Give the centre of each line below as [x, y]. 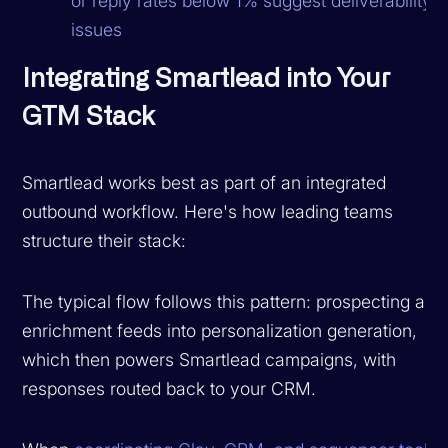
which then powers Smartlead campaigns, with [209, 359]
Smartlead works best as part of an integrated [204, 182]
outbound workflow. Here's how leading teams [208, 211]
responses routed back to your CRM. [169, 388]
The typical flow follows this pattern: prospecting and [234, 301]
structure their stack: [104, 240]
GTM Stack [89, 116]
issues [97, 29]
